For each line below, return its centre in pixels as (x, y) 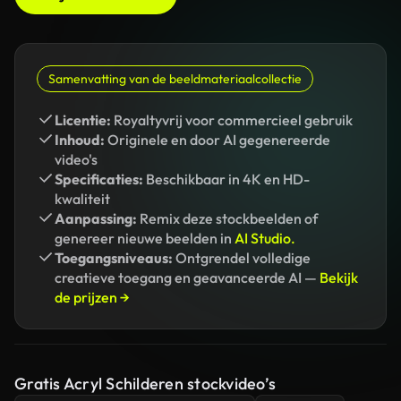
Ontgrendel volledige (242, 258)
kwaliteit (82, 199)
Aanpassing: (96, 218)
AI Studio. (265, 238)
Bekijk (339, 277)
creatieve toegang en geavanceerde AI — (187, 277)
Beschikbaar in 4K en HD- (226, 179)
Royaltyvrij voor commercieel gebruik (232, 120)
